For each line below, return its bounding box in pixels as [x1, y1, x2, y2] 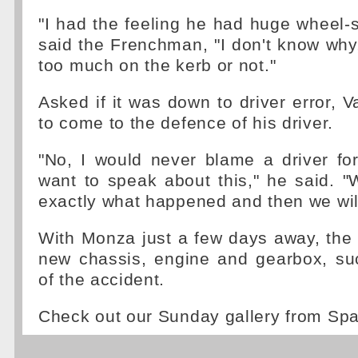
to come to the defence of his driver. [38, 113, 333, 133]
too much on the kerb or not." [38, 56, 276, 75]
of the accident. [38, 270, 165, 289]
